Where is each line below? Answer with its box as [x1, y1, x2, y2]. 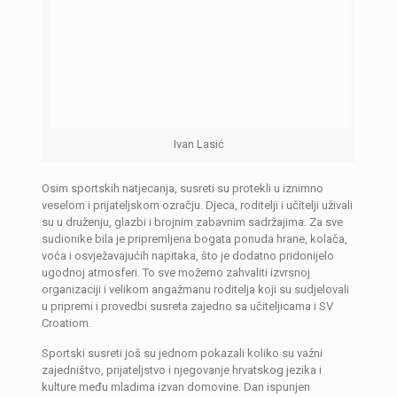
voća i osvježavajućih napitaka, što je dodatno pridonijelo [41, 249, 334, 263]
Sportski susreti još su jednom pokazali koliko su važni [41, 346, 323, 361]
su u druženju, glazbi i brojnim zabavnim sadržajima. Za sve [41, 215, 343, 230]
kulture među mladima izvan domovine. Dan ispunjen [41, 380, 310, 394]
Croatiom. [41, 316, 91, 331]
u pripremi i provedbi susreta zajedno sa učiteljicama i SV [41, 300, 333, 314]
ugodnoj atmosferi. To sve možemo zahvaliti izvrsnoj [41, 266, 310, 280]
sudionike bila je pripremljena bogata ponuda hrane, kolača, [41, 232, 347, 246]
